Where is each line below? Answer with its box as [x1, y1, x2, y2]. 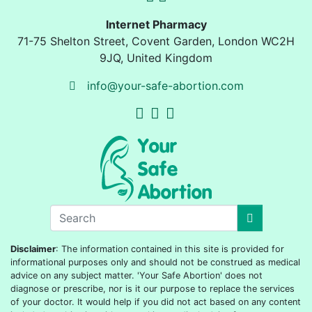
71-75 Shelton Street [17, 33, 125, 48]
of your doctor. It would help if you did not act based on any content [10, 296, 301, 307]
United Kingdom [127, 50, 212, 65]
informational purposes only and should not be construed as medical [10, 256, 300, 267]
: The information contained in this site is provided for [56, 243, 284, 254]
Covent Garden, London [132, 33, 258, 48]
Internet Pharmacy [105, 17, 207, 31]
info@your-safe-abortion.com [86, 78, 244, 93]
